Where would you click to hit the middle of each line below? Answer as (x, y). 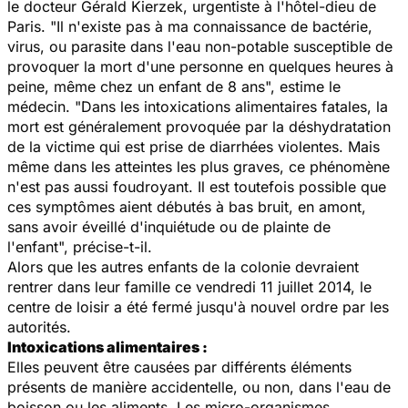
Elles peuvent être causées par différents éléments (179, 367)
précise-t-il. (112, 246)
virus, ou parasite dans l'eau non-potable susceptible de (200, 46)
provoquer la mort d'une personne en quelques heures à (200, 66)
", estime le (303, 86)
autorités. (39, 326)
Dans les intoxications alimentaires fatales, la (235, 106)
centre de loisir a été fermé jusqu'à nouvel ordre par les (198, 306)
